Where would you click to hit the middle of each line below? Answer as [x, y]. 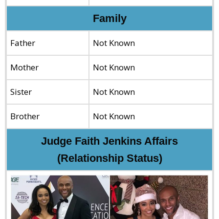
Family [109, 18]
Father [23, 43]
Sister [21, 91]
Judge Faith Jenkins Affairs [109, 141]
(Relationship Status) [109, 158]
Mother [24, 67]
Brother [25, 116]
